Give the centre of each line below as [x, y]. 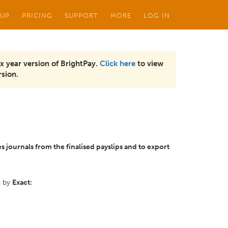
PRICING [37, 15]
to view [149, 64]
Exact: [22, 182]
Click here [118, 64]
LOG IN [157, 15]
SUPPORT [81, 15]
